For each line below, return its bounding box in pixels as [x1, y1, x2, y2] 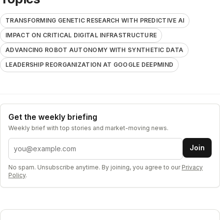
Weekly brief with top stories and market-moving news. [8, 124, 168, 132]
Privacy [182, 163, 203, 171]
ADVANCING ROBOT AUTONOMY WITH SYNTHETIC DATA [5, 46, 184, 54]
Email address [8, 138, 59, 148]
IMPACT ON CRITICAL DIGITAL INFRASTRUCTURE [5, 31, 157, 39]
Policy [8, 171, 26, 179]
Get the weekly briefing [8, 112, 97, 122]
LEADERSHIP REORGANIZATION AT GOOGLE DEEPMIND [5, 60, 174, 68]
